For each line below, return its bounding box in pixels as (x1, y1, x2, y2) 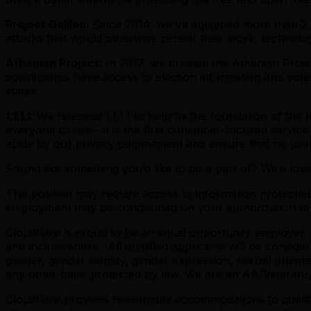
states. (6, 83, 39, 98)
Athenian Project (6, 56, 99, 70)
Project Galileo (6, 17, 86, 31)
